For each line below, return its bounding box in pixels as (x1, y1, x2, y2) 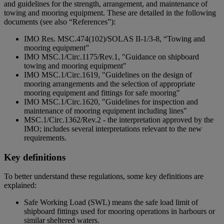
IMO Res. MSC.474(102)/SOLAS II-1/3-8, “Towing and (24, 34, 205, 43)
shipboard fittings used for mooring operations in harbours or (24, 207, 215, 216)
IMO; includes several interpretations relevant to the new (24, 124, 202, 133)
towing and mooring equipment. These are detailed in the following (4, 8, 216, 17)
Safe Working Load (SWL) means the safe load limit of (24, 198, 198, 207)
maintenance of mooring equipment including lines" (24, 106, 187, 115)
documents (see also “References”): (4, 17, 115, 26)
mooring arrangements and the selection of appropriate (24, 79, 195, 88)
